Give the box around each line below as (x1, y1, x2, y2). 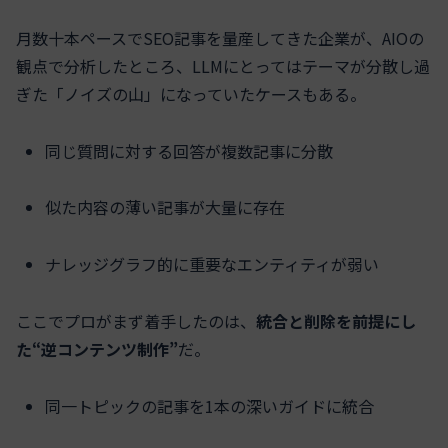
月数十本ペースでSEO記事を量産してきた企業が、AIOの (16, 25, 424, 50)
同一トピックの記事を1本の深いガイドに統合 (45, 393, 375, 418)
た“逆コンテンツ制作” (16, 336, 178, 361)
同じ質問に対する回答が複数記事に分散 (45, 138, 334, 163)
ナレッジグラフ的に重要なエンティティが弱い (45, 252, 380, 277)
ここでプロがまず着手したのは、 (16, 308, 256, 333)
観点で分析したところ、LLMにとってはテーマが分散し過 (16, 53, 430, 78)
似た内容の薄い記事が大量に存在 (45, 195, 286, 220)
